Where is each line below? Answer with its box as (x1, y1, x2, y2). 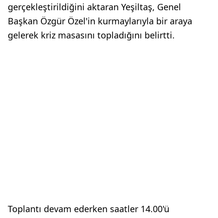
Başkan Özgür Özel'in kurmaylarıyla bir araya (8, 15, 192, 27)
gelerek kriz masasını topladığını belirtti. (8, 29, 175, 41)
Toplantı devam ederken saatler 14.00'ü (8, 202, 169, 215)
